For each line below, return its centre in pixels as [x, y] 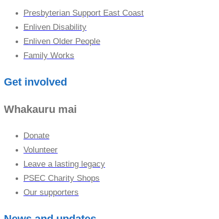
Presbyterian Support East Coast [84, 13]
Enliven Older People [62, 41]
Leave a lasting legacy [64, 164]
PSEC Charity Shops [62, 178]
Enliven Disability [55, 27]
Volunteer [41, 150]
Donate [36, 135]
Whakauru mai [40, 109]
